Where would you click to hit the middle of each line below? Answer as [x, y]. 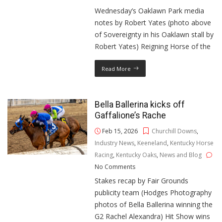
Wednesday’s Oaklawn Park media [150, 11]
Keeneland [152, 143]
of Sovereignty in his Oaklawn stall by [154, 34]
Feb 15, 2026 [119, 131]
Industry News [115, 143]
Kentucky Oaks [137, 155]
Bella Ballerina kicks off [140, 105]
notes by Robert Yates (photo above [153, 23]
